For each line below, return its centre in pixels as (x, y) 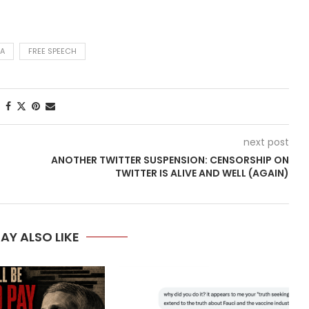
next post (266, 142)
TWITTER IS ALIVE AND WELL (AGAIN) (202, 173)
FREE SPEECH (52, 51)
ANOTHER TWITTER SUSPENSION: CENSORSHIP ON (170, 160)
